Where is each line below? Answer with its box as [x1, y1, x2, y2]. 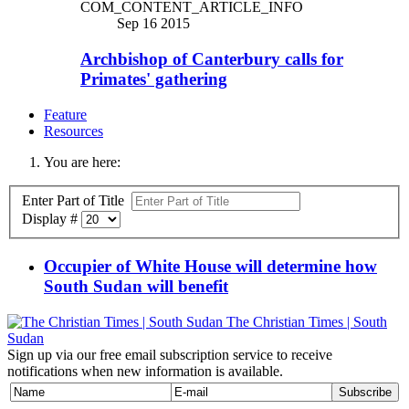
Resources [44, 122, 103, 139]
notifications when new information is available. [7, 362, 283, 379]
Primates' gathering [80, 68, 227, 89]
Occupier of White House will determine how [44, 256, 377, 276]
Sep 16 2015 [117, 16, 190, 32]
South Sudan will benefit [44, 276, 228, 296]
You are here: [44, 153, 128, 170]
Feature [44, 106, 87, 122]
